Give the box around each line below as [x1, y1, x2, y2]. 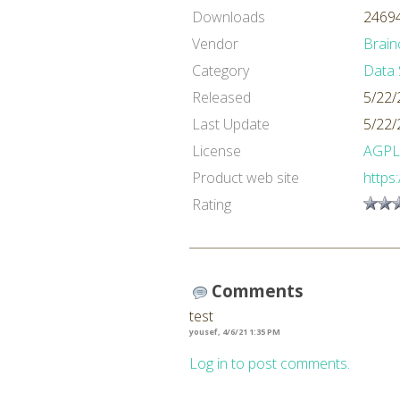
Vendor [192, 34, 238, 54]
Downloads [192, 7, 265, 27]
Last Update [192, 114, 270, 134]
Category [192, 61, 249, 80]
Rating [192, 195, 231, 214]
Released [192, 87, 251, 107]
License [192, 141, 241, 161]
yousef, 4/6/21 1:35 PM [189, 326, 280, 337]
